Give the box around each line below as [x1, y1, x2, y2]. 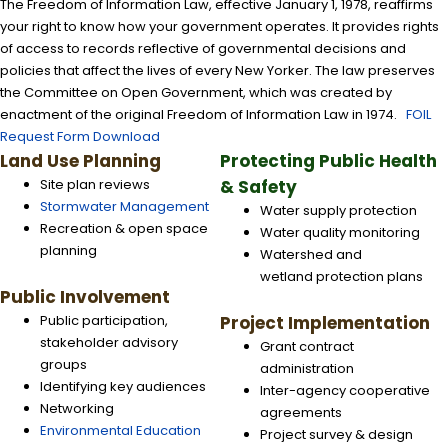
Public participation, [40, 311, 168, 330]
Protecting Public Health [220, 149, 438, 173]
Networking [40, 399, 114, 418]
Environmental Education [40, 421, 201, 440]
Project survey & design [260, 425, 414, 444]
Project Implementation [220, 311, 431, 335]
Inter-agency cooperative [260, 381, 431, 400]
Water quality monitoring [260, 223, 421, 242]
